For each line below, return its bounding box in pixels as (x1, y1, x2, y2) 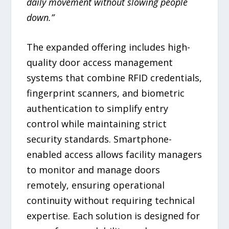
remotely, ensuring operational (27, 179, 165, 192)
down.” (27, 11, 55, 24)
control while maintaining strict (27, 118, 167, 130)
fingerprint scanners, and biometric (27, 87, 185, 100)
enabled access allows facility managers (27, 148, 202, 161)
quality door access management (27, 56, 173, 69)
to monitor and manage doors (27, 164, 161, 176)
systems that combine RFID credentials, (27, 72, 202, 84)
